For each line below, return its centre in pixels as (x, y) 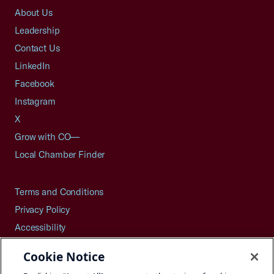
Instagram (35, 101)
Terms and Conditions (59, 192)
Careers (30, 263)
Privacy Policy (43, 209)
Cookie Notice (64, 257)
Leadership (37, 30)
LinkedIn (32, 66)
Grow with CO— (47, 137)
